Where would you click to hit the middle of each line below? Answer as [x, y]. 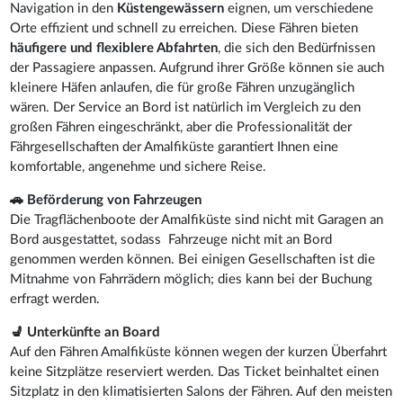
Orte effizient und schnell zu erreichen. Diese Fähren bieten [184, 28]
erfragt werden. [55, 299]
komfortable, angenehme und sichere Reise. [139, 166]
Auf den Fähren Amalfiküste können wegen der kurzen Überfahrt [199, 352]
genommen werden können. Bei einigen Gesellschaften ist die [193, 259]
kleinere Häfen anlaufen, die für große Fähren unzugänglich [183, 87]
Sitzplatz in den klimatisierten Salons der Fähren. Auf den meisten [201, 391]
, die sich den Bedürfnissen [297, 48]
